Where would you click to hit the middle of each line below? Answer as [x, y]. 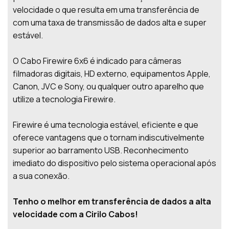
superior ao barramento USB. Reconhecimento [101, 150]
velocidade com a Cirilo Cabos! [75, 214]
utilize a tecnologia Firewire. [64, 99]
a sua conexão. [41, 176]
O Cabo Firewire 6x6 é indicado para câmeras [97, 61]
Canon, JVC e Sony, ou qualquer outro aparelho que [108, 86]
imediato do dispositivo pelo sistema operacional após [114, 163]
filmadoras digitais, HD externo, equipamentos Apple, [112, 73]
